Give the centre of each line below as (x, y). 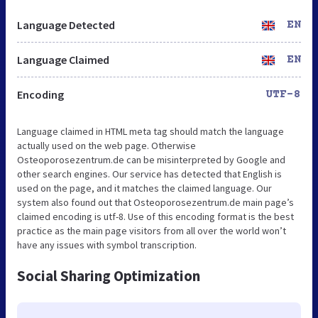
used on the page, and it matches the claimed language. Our (144, 188)
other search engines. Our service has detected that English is (149, 174)
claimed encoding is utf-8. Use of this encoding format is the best (155, 216)
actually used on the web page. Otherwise (106, 145)
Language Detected (66, 24)
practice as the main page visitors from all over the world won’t (152, 230)
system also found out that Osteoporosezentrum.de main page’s (155, 202)
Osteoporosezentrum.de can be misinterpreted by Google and (151, 159)
